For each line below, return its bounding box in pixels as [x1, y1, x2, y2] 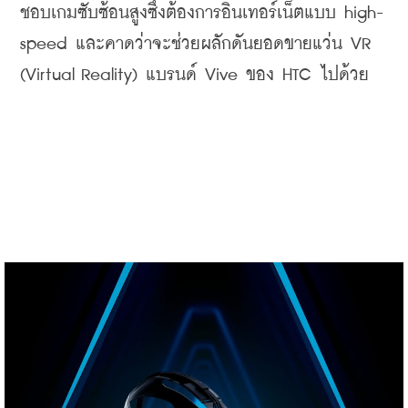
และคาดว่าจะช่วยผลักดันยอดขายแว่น [76, 35, 342, 53]
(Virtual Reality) [20, 66, 146, 84]
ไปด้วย [320, 66, 369, 84]
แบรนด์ [146, 66, 197, 84]
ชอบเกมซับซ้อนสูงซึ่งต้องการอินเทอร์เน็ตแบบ [20, 4, 336, 22]
